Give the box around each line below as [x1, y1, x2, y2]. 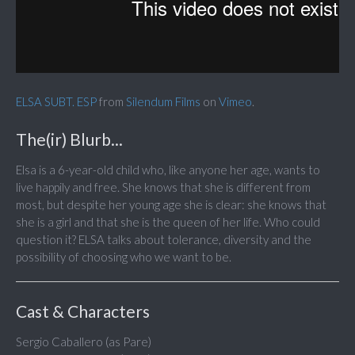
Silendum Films [126, 94, 200, 109]
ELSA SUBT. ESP [16, 94, 97, 109]
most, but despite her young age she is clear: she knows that [16, 197, 326, 212]
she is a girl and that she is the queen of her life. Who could [16, 215, 320, 230]
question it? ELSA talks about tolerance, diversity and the [16, 232, 311, 247]
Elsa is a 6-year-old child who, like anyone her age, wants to [16, 162, 320, 177]
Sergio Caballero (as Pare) [16, 334, 151, 349]
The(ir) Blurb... [16, 129, 123, 150]
